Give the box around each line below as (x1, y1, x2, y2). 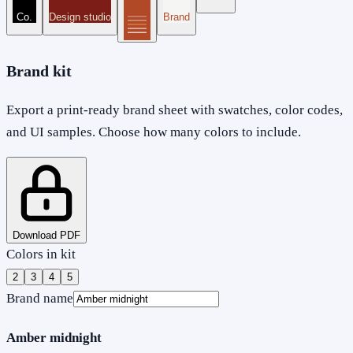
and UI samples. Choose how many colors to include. (6, 124, 301, 139)
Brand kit (6, 61, 72, 80)
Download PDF (13, 229, 80, 241)
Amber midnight (6, 330, 102, 346)
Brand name (6, 290, 73, 306)
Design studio (49, 10, 111, 23)
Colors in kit (6, 246, 76, 262)
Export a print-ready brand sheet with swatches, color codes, (6, 102, 343, 117)
